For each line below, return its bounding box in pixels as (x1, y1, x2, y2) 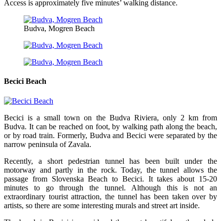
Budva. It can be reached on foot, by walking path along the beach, (4, 122, 217, 131)
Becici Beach (4, 77, 46, 86)
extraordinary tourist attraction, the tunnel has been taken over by (4, 192, 217, 201)
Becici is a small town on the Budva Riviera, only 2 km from (4, 113, 217, 122)
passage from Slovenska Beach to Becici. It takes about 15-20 (4, 174, 217, 183)
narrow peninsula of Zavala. (4, 140, 91, 148)
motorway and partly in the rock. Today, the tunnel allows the (4, 165, 217, 174)
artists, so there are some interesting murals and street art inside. (4, 201, 200, 210)
